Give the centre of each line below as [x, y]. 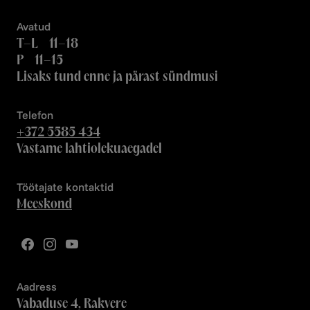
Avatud [34, 26]
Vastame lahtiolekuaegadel [89, 148]
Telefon [35, 115]
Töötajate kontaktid [65, 187]
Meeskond [44, 203]
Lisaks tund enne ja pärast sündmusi [117, 76]
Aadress [37, 286]
